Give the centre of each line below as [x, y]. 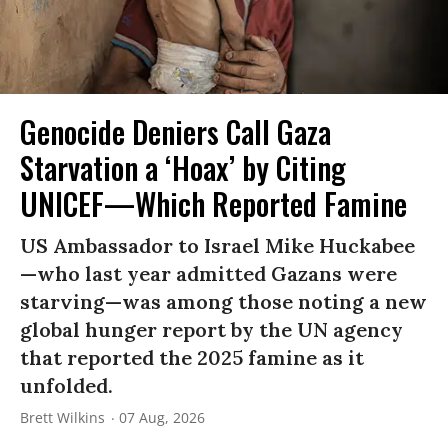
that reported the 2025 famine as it [192, 357]
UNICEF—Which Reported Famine [213, 203]
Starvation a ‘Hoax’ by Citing [183, 167]
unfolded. [66, 385]
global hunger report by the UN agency [211, 329]
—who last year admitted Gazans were [208, 273]
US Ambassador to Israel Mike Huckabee [217, 245]
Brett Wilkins [62, 417]
